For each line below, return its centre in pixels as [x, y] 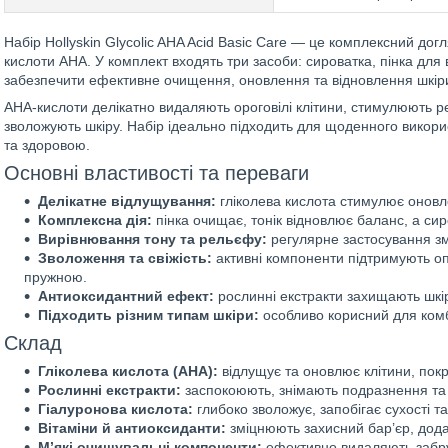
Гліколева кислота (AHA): [128, 371]
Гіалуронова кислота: [115, 409]
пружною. [55, 277]
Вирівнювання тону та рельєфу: [152, 239]
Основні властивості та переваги [156, 173]
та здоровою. [47, 145]
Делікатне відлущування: [127, 201]
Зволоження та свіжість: [125, 258]
